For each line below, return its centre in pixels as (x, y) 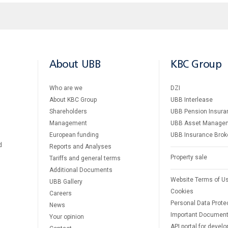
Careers (61, 193)
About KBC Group (73, 99)
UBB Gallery (66, 181)
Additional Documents (81, 170)
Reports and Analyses (80, 146)
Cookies (182, 191)
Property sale (189, 157)
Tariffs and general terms (85, 158)
